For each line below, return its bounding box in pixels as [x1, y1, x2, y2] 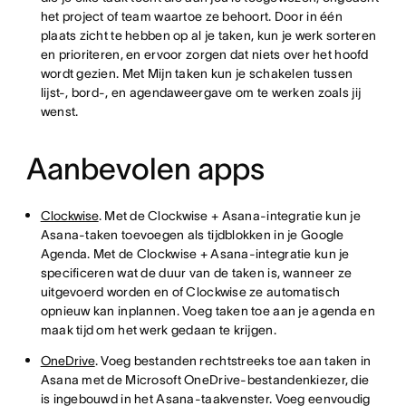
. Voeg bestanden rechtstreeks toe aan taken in [94, 353, 372, 368]
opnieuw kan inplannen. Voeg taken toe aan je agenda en [40, 304, 375, 318]
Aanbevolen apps [25, 152, 265, 186]
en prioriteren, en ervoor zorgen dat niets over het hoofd [40, 47, 369, 62]
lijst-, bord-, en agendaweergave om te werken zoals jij [40, 85, 362, 100]
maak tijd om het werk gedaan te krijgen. [40, 323, 276, 337]
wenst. [40, 104, 79, 119]
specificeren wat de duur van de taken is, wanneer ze [40, 266, 353, 280]
